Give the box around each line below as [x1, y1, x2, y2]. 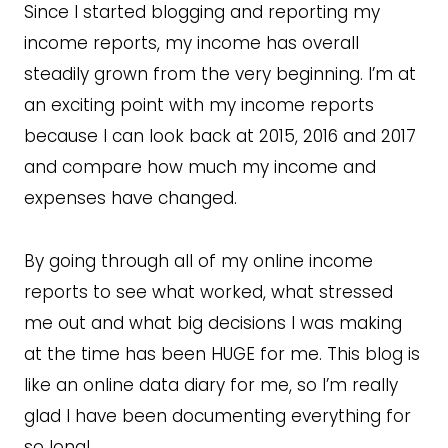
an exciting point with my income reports [24, 92, 374, 117]
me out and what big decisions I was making [24, 310, 402, 335]
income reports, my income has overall [24, 30, 359, 55]
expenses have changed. [24, 185, 237, 210]
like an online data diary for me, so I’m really [24, 372, 398, 397]
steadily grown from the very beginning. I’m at [24, 61, 416, 86]
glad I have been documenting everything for [24, 403, 411, 428]
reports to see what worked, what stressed [24, 279, 393, 304]
